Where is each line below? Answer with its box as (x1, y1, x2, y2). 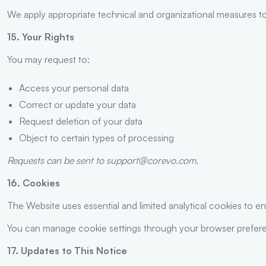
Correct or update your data (19, 98, 136, 110)
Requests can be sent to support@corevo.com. (7, 154, 198, 166)
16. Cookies (7, 176, 60, 189)
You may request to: (7, 53, 90, 65)
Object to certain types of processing (19, 131, 174, 144)
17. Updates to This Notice (7, 244, 127, 256)
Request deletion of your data (19, 115, 142, 127)
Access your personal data (19, 81, 129, 94)
